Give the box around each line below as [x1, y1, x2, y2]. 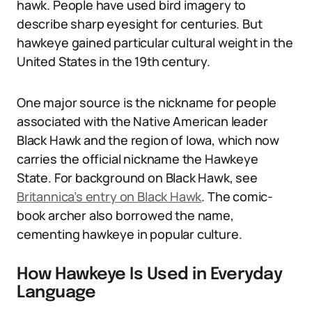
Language [17, 284, 96, 302]
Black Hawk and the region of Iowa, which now [17, 132, 280, 148]
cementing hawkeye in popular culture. [17, 226, 242, 242]
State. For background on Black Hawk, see [17, 169, 258, 186]
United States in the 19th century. [17, 53, 210, 70]
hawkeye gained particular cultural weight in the [17, 34, 293, 51]
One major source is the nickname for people [17, 94, 277, 111]
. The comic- [201, 188, 274, 205]
